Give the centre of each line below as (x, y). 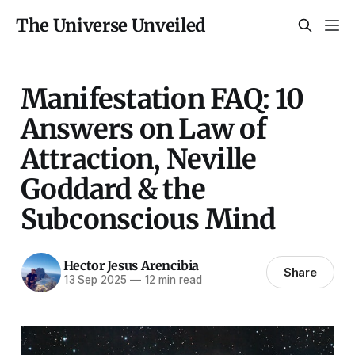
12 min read (171, 280)
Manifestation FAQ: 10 (162, 98)
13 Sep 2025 (95, 280)
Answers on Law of (143, 128)
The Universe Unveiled (111, 25)
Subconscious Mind (147, 219)
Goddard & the (113, 189)
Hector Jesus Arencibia (131, 266)
